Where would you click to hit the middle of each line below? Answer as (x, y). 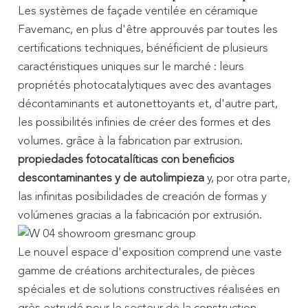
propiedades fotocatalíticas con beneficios (126, 159)
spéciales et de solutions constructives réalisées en (148, 289)
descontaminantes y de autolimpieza (111, 178)
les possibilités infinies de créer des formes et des (144, 122)
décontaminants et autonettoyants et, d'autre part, (147, 104)
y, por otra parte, (247, 178)
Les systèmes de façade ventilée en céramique (137, 11)
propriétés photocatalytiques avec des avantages (144, 85)
